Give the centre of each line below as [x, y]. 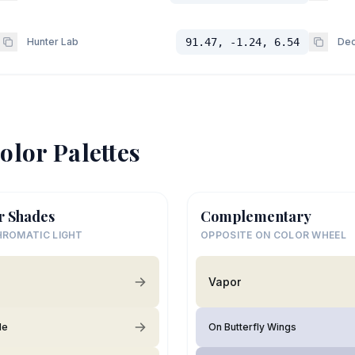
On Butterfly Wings [252, 327]
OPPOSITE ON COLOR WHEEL [273, 235]
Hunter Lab [52, 42]
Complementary [256, 217]
